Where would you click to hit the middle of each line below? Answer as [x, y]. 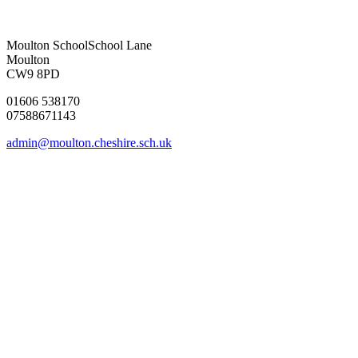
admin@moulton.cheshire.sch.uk [89, 143]
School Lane [120, 46]
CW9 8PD [33, 74]
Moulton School [47, 46]
